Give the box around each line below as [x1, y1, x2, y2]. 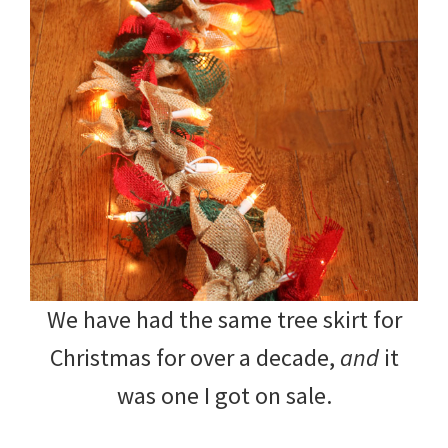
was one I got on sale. [116, 379, 332, 411]
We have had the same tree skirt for [46, 303, 402, 335]
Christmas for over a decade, [49, 341, 340, 373]
